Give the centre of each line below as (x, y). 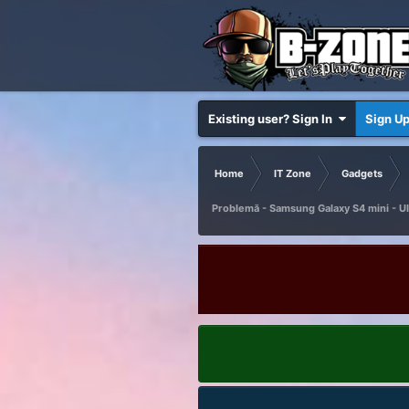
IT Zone (292, 173)
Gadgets (362, 173)
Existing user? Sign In (273, 119)
